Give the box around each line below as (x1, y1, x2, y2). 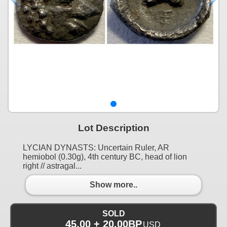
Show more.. (90, 180, 137, 190)
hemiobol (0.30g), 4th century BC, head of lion (23, 152, 187, 161)
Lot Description (78, 122, 149, 133)
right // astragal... (23, 161, 82, 170)
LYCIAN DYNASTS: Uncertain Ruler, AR (23, 143, 169, 152)
